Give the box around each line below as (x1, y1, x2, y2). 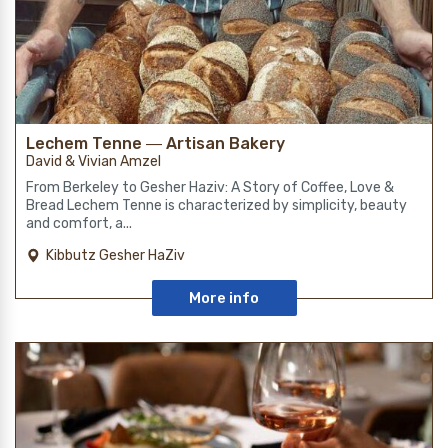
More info (189, 288, 259, 307)
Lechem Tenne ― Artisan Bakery (26, 133, 285, 153)
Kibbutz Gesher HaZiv (46, 246, 185, 264)
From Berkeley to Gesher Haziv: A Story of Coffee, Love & (26, 178, 394, 196)
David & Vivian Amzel (26, 152, 161, 170)
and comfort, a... (26, 214, 132, 232)
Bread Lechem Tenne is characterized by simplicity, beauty (26, 196, 407, 214)
